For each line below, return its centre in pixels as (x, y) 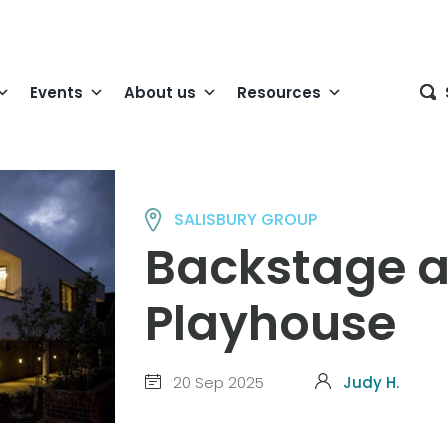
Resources (279, 92)
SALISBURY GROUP (246, 219)
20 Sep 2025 (216, 382)
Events (56, 92)
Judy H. (370, 382)
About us (160, 92)
